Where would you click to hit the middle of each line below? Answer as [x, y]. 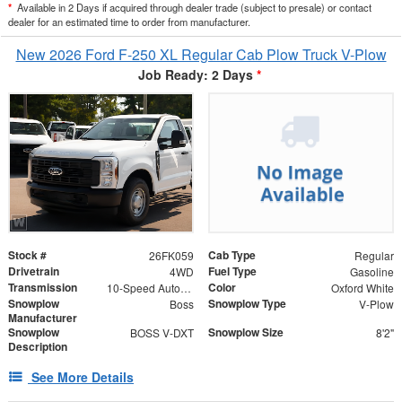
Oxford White [362, 287]
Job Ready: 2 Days [196, 75]
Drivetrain [34, 271]
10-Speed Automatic [185, 287]
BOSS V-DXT [162, 332]
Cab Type [232, 254]
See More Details [83, 376]
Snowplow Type [247, 303]
